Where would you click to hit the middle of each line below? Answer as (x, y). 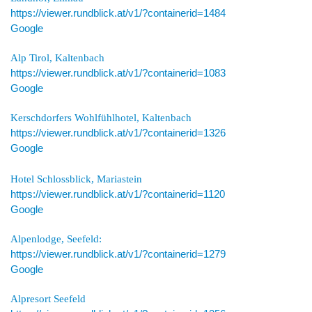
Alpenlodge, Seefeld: (56, 239)
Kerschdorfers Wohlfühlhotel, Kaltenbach (101, 117)
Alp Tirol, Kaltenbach (57, 57)
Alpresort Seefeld (48, 298)
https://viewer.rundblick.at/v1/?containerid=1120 (118, 194)
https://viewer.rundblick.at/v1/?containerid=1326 (118, 133)
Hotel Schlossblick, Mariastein (76, 179)
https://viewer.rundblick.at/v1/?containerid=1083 (118, 73)
